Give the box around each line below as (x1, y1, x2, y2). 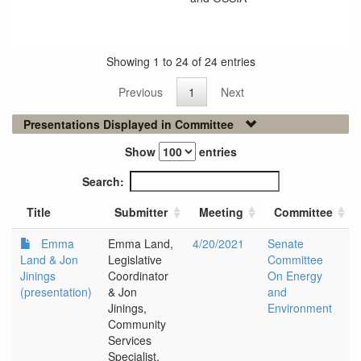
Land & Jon (20, 251, 78, 268)
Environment (268, 300, 332, 317)
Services (108, 332, 151, 349)
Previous (118, 84, 163, 101)
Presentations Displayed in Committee (23, 116, 234, 133)
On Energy (268, 268, 322, 284)
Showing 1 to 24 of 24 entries (106, 52, 255, 69)
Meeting (199, 204, 243, 221)
